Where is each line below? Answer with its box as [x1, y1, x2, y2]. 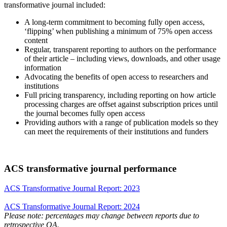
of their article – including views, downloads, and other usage [24, 54, 220, 63]
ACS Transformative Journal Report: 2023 [4, 183, 140, 193]
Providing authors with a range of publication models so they [24, 118, 218, 127]
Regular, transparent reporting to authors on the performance [24, 45, 216, 54]
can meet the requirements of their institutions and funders [24, 127, 208, 136]
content [24, 36, 48, 45]
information [24, 63, 61, 72]
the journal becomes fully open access [24, 109, 145, 118]
